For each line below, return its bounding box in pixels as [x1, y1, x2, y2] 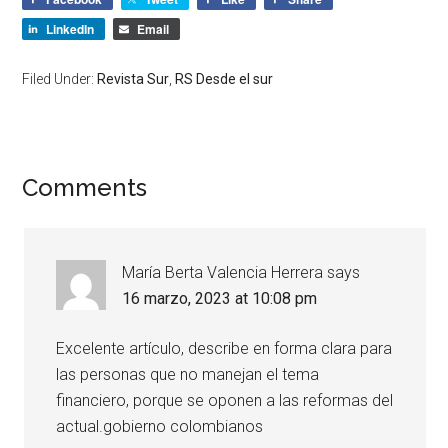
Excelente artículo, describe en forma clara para [56, 339, 393, 359]
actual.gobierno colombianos [56, 417, 264, 437]
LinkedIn [46, 20, 95, 39]
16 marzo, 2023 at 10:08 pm [122, 289, 318, 309]
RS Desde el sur [175, 71, 274, 88]
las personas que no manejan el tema [56, 365, 320, 385]
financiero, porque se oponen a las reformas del [56, 391, 394, 411]
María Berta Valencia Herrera [122, 263, 324, 283]
